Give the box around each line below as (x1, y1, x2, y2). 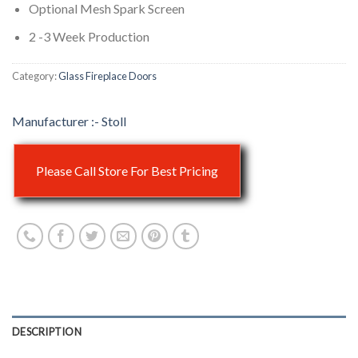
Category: (12, 69, 58, 82)
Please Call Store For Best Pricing (36, 162, 218, 178)
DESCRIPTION (12, 324, 82, 338)
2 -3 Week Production (28, 29, 149, 45)
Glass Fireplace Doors (58, 69, 157, 82)
